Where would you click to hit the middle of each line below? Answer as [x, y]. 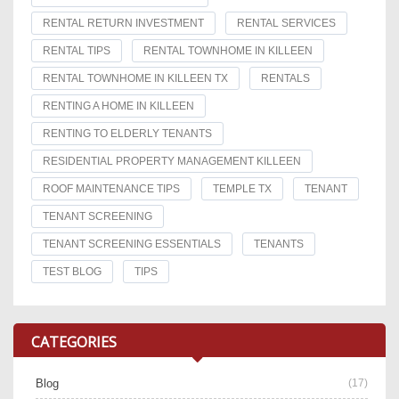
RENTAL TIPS [77, 50]
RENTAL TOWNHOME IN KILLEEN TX [135, 78]
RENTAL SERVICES [286, 23]
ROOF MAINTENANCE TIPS [111, 188]
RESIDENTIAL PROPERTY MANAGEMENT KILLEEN [172, 161]
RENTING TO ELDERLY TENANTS [127, 133]
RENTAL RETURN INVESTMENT [123, 23]
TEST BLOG [72, 271]
